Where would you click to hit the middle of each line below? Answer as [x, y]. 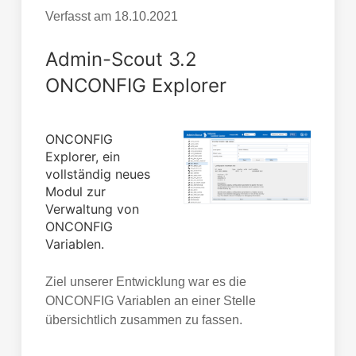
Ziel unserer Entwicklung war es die [145, 282]
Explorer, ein [82, 157]
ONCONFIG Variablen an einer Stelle [150, 301]
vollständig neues [97, 174]
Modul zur [75, 192]
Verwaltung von [92, 209]
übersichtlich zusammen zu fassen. [143, 320]
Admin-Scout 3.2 [121, 60]
